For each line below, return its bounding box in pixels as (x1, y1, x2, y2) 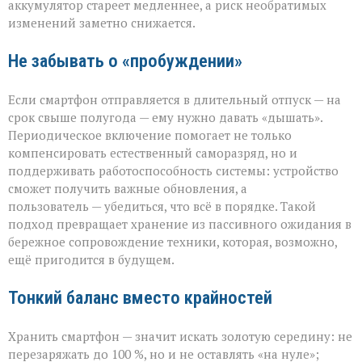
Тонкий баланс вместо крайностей (8, 287, 272, 309)
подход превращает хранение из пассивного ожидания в (8, 216, 351, 233)
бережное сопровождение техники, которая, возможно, (8, 234, 337, 250)
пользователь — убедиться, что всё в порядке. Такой (8, 198, 316, 215)
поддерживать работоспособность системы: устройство (8, 162, 339, 179)
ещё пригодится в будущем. (8, 251, 175, 268)
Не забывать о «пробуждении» (8, 50, 242, 72)
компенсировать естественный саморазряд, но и (8, 145, 297, 162)
